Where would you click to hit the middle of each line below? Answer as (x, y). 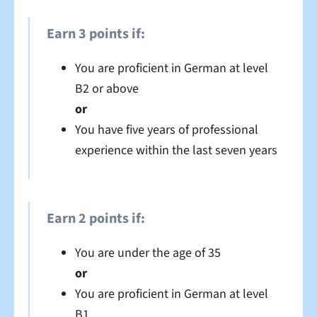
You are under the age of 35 (148, 253)
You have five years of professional (167, 129)
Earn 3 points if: (96, 34)
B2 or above (107, 88)
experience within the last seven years (176, 150)
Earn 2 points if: (96, 218)
